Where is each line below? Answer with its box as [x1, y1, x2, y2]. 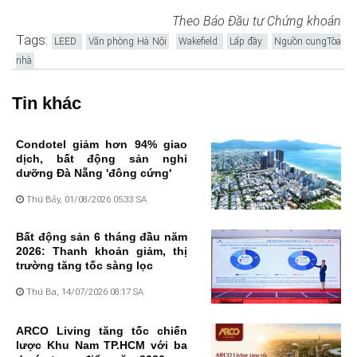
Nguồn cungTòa [274, 35, 342, 47]
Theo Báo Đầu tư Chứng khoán [172, 13, 341, 29]
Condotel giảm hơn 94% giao [16, 137, 187, 151]
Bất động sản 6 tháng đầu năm [16, 230, 187, 244]
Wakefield [178, 35, 221, 47]
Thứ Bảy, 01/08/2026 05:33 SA [24, 193, 147, 205]
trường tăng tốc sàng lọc [16, 259, 153, 273]
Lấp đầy [229, 35, 266, 47]
